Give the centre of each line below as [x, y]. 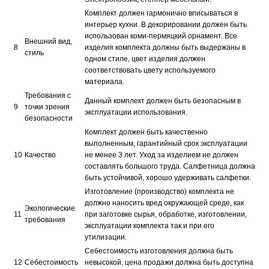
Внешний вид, [48, 41]
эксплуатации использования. [136, 112]
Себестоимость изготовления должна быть [159, 251]
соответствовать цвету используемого [150, 70]
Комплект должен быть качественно [146, 132]
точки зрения [47, 107]
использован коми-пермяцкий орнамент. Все [161, 36]
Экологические [50, 208]
